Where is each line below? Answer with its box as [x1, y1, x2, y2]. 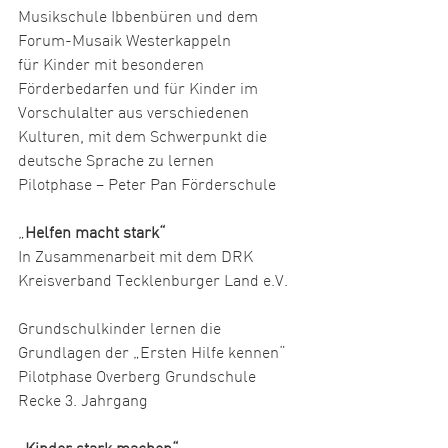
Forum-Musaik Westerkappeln [18, 34, 231, 51]
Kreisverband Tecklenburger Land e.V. [18, 274, 300, 291]
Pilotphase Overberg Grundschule [18, 370, 260, 387]
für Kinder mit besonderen [18, 58, 208, 75]
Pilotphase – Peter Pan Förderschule [18, 178, 276, 195]
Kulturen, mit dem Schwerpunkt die [18, 130, 271, 147]
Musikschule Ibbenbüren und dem [18, 10, 262, 27]
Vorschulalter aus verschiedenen [18, 106, 253, 123]
